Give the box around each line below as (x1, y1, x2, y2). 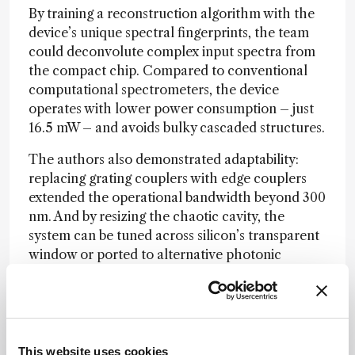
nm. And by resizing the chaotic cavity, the (29, 208, 284, 224)
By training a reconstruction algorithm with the (29, 5, 315, 21)
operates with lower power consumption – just (29, 100, 314, 116)
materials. (29, 265, 88, 281)
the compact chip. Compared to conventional (29, 62, 307, 78)
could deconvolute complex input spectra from (29, 43, 315, 59)
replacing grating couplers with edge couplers (29, 170, 307, 186)
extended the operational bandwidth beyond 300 (29, 189, 326, 205)
